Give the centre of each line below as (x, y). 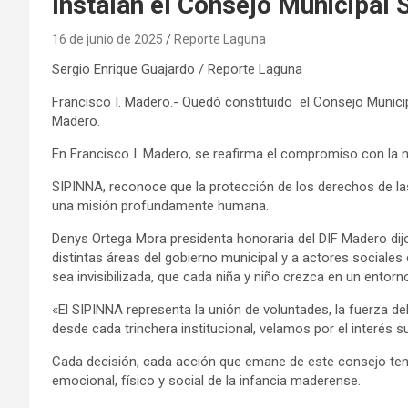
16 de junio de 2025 (107, 39)
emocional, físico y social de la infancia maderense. (206, 380)
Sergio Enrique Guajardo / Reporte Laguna (177, 69)
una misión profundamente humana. (160, 205)
